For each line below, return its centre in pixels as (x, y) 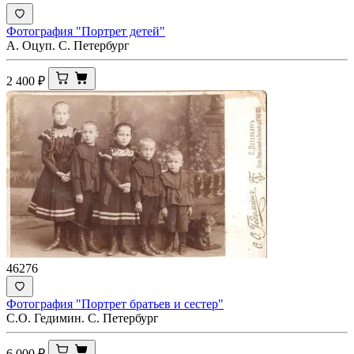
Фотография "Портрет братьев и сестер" (115, 303)
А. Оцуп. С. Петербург (68, 45)
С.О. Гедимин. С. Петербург (83, 318)
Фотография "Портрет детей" (86, 31)
